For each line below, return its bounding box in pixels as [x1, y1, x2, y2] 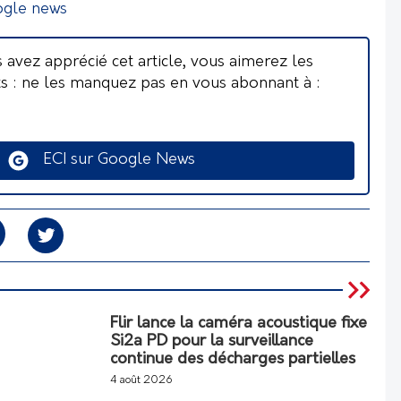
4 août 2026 [110, 374, 173, 386]
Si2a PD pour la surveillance [110, 332, 313, 350]
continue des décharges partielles [110, 350, 355, 368]
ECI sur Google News [30, 151, 195, 169]
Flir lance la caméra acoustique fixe [110, 314, 367, 332]
